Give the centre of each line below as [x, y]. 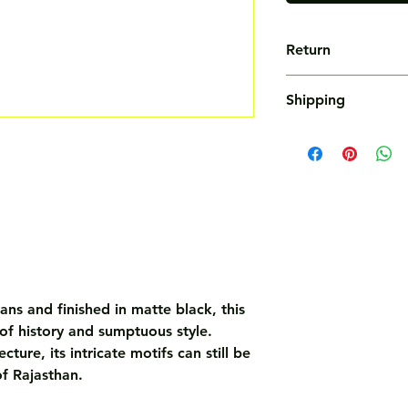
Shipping [316, 99]
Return [308, 49]
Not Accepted [328, 83]
